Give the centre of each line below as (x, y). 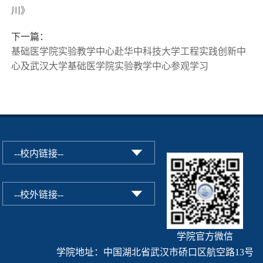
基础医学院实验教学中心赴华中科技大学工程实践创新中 (129, 51)
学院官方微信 (205, 236)
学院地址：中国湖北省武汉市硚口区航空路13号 (155, 252)
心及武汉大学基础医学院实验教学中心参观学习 (110, 66)
